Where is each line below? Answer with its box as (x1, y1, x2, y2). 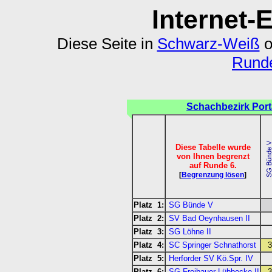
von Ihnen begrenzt (176, 152, 250, 161)
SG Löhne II (169, 227, 211, 237)
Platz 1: (134, 200, 164, 210)
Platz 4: (134, 240, 164, 250)
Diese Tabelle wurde (175, 143, 251, 152)
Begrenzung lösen (182, 171, 244, 180)
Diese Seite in (56, 35, 157, 53)
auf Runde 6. (189, 161, 237, 171)
